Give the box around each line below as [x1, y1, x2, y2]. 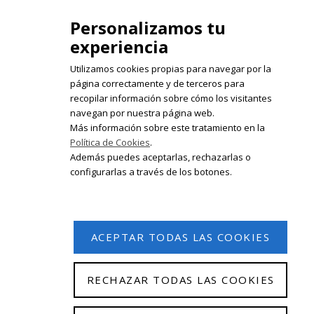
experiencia [70, 35, 168, 58]
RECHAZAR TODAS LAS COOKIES [86, 273, 275, 287]
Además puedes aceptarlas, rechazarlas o [70, 151, 251, 163]
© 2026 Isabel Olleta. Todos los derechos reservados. [18, 280, 296, 296]
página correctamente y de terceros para [70, 77, 245, 90]
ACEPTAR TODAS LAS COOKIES [90, 230, 271, 244]
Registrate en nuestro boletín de [32, 97, 235, 114]
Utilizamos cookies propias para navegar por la [70, 62, 271, 75]
